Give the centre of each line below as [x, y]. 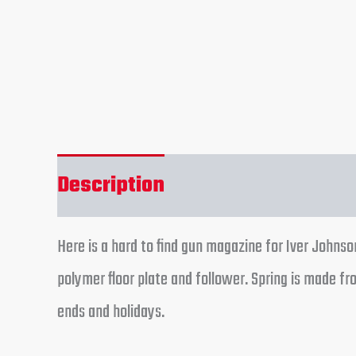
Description [111, 185]
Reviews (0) [236, 185]
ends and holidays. [111, 312]
